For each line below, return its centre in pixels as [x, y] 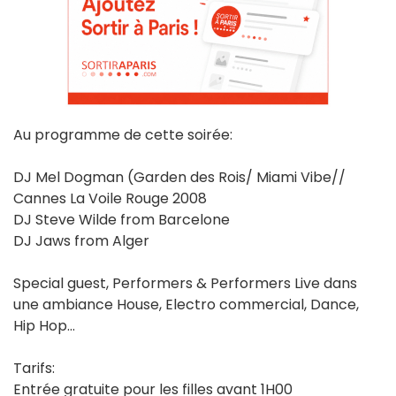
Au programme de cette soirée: [123, 135]
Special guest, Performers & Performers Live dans [185, 284]
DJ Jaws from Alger [81, 241]
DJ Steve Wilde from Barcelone [122, 220]
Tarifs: [34, 369]
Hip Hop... [44, 326]
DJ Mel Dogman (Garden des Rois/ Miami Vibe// [179, 178]
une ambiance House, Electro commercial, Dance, [186, 305]
